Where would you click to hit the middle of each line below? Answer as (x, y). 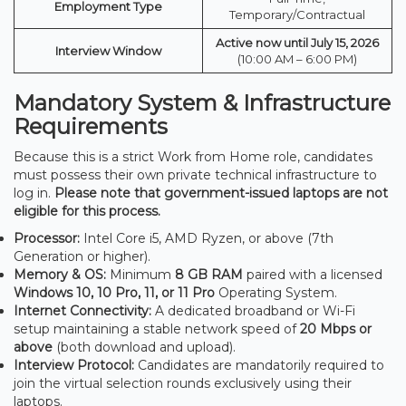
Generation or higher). (82, 256)
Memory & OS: (60, 274)
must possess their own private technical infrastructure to (195, 174)
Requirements (91, 126)
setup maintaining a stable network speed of (157, 329)
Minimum (140, 274)
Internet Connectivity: (82, 310)
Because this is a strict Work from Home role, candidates (193, 156)
